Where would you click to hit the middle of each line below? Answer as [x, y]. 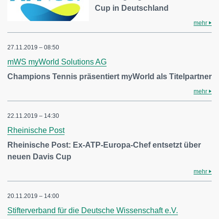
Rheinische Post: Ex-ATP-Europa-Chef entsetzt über [104, 145]
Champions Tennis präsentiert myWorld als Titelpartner [109, 77]
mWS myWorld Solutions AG [57, 62]
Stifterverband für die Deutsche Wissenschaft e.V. [93, 211]
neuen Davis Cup [39, 157]
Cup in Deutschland [132, 8]
